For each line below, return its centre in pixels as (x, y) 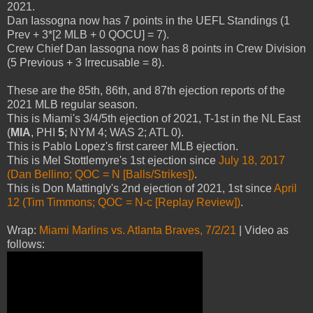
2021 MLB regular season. (72, 104)
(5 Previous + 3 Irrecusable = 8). (86, 62)
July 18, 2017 (252, 160)
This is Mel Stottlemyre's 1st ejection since (113, 160)
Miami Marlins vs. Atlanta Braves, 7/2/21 (138, 230)
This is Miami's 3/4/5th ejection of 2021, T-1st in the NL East (154, 118)
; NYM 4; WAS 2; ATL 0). (124, 132)
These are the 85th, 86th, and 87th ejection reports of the (146, 90)
